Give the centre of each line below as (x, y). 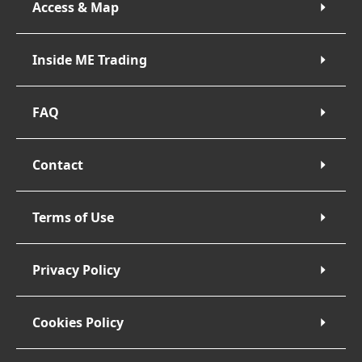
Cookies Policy (78, 322)
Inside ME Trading (90, 60)
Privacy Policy (76, 270)
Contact (58, 165)
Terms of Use (73, 217)
